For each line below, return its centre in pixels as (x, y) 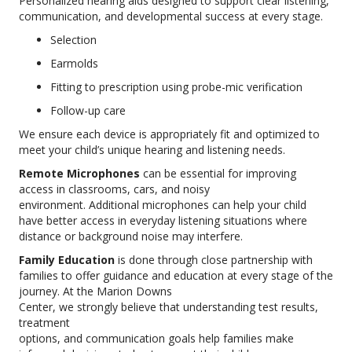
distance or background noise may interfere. (131, 236)
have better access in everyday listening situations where (163, 221)
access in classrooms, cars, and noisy (114, 189)
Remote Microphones (79, 174)
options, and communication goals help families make (156, 339)
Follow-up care (88, 111)
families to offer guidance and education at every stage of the (176, 276)
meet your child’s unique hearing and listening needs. (152, 150)
